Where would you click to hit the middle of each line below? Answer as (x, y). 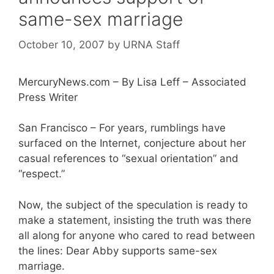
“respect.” (42, 174)
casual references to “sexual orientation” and (128, 158)
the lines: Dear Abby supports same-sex (118, 250)
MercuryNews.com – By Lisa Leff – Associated (132, 82)
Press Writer (48, 97)
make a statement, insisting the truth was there (135, 220)
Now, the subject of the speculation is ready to (133, 205)
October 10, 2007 (61, 44)
